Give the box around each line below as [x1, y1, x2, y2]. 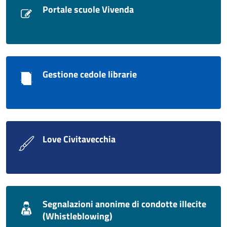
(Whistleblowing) [43, 209, 112, 223]
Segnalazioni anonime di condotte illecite [43, 197, 206, 211]
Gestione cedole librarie [43, 67, 137, 82]
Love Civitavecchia [43, 132, 116, 146]
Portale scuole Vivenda [43, 3, 134, 17]
